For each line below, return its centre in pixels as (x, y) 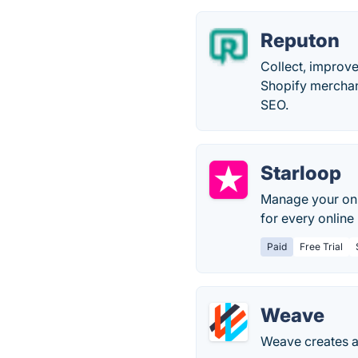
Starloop (301, 173)
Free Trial (322, 247)
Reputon (300, 40)
